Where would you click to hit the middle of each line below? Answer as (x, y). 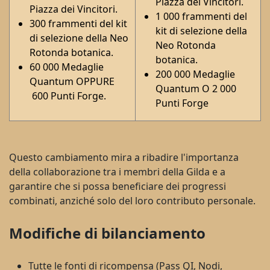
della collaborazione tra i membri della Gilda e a (117, 171)
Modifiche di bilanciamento (107, 233)
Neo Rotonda (186, 45)
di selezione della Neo (79, 38)
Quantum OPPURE (72, 81)
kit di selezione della (201, 30)
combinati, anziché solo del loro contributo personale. (132, 200)
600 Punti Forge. (68, 96)
